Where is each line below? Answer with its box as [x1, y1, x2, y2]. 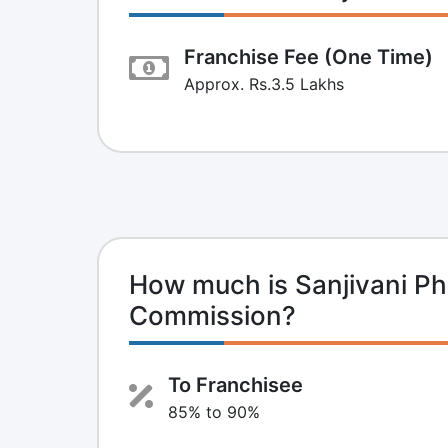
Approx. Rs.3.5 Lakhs [184, 73, 344, 94]
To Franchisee [168, 372, 303, 397]
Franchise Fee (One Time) [184, 44, 433, 69]
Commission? [129, 299, 296, 331]
